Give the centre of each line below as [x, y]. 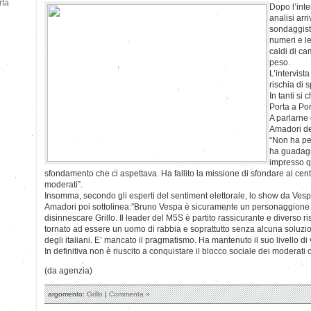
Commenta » [129, 294]
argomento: [67, 294]
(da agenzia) [68, 270]
